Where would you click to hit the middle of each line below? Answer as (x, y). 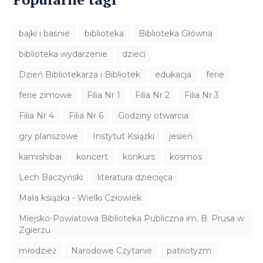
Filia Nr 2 (153, 95)
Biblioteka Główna (176, 34)
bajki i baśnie (45, 34)
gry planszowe (49, 136)
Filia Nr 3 (202, 95)
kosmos (186, 157)
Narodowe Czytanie (112, 251)
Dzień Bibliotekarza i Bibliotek (80, 75)
